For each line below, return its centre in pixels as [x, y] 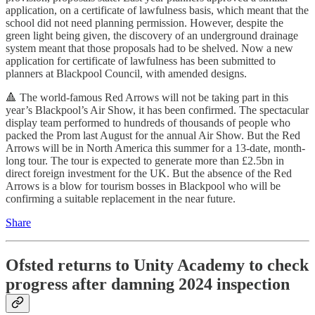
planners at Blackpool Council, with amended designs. [126, 74]
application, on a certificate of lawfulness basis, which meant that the [157, 11]
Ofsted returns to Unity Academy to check [157, 265]
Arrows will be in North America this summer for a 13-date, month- [155, 148]
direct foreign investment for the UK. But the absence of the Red [149, 174]
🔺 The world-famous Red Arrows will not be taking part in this [147, 98]
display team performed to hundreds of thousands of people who [148, 123]
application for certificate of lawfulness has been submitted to [141, 61]
